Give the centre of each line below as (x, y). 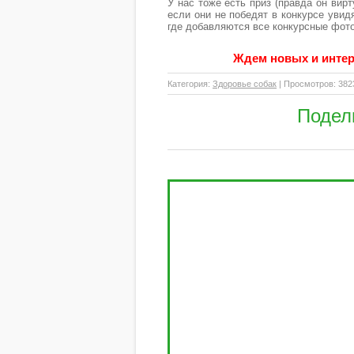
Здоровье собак (245, 84)
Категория (188, 84)
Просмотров (309, 84)
